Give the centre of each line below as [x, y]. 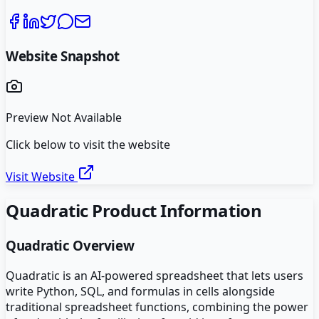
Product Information [175, 211]
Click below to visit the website [88, 145]
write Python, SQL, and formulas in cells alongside [140, 291]
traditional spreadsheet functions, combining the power [157, 307]
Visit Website [42, 177]
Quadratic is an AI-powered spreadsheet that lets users [155, 275]
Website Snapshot [63, 56]
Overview [102, 246]
